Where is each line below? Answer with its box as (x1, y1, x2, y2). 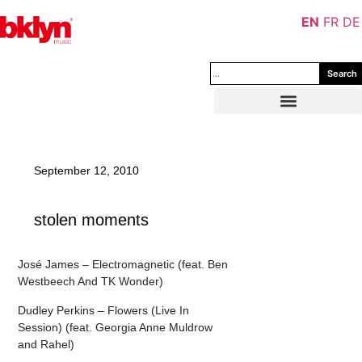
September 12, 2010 (34, 164, 140, 177)
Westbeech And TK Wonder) (18, 275, 164, 288)
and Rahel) (18, 337, 75, 351)
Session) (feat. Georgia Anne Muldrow (18, 320, 213, 334)
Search (327, 67, 357, 79)
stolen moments (34, 211, 149, 229)
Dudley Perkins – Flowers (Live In (18, 303, 190, 317)
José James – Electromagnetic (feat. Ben (18, 258, 229, 271)
